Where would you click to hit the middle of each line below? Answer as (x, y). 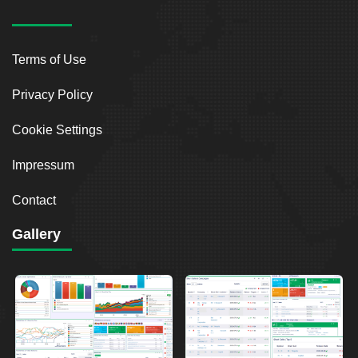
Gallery (36, 234)
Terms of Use (49, 59)
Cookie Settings (57, 129)
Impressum (43, 165)
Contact (34, 200)
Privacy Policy (52, 94)
